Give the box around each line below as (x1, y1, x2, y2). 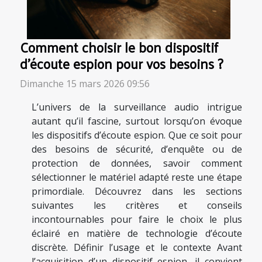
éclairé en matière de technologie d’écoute (32, 226, 242, 240)
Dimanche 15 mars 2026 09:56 (20, 77, 150, 90)
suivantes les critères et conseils (32, 198, 242, 212)
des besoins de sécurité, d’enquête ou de (32, 142, 242, 156)
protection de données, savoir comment (32, 156, 242, 170)
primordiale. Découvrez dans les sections (32, 184, 242, 198)
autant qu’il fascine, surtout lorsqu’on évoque (32, 114, 242, 127)
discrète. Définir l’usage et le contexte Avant (32, 240, 242, 254)
